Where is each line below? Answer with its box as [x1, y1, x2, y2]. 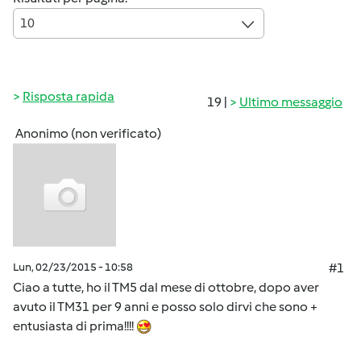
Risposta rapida [23, 89, 114, 104]
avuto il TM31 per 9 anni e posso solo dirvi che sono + [13, 299, 317, 314]
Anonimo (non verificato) [15, 126, 161, 141]
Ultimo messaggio [239, 94, 342, 110]
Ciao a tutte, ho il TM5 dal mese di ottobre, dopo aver [13, 280, 319, 295]
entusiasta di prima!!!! [13, 318, 136, 334]
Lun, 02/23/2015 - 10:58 [13, 260, 133, 274]
